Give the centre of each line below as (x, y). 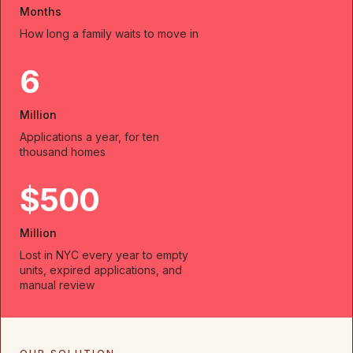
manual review (57, 285)
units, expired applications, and (101, 270)
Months (41, 11)
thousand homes (63, 152)
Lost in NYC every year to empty (104, 255)
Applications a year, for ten (89, 137)
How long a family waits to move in (109, 33)
